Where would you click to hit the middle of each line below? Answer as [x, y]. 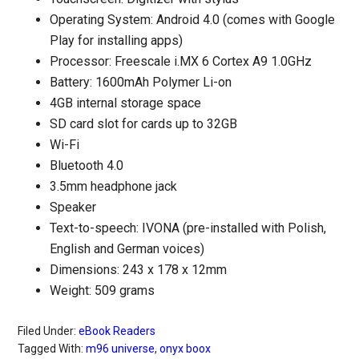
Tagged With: [52, 349]
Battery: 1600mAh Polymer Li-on [141, 82]
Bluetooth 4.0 [87, 165]
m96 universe [121, 349]
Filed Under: [48, 331]
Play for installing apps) [117, 40]
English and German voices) [127, 249]
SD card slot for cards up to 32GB [144, 124]
